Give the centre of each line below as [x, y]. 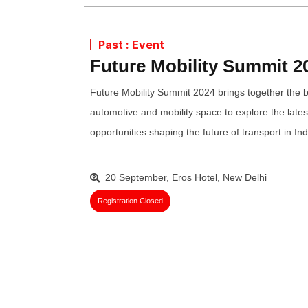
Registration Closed [130, 201]
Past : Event [131, 45]
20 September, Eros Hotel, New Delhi [186, 178]
